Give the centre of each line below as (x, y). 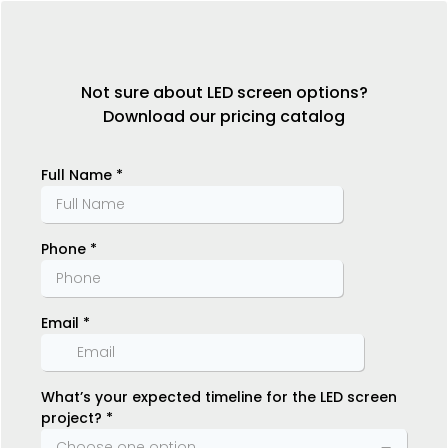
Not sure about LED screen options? (224, 92)
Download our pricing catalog (224, 116)
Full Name (78, 175)
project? (73, 418)
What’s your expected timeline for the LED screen (219, 397)
